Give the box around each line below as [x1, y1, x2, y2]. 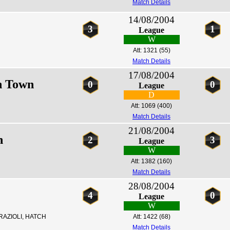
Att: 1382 [131, 158, 156, 165]
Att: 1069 [131, 102, 156, 109]
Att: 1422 [132, 213, 158, 220]
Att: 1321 [132, 47, 158, 54]
